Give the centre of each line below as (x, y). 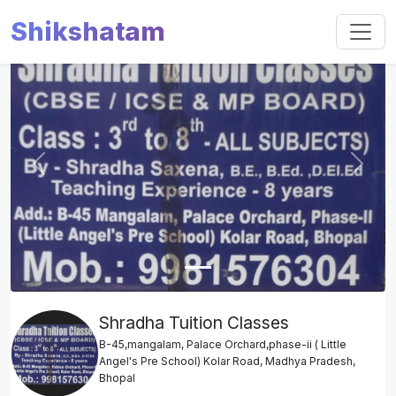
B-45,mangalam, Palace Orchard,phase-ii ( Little (223, 345)
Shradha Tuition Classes (194, 323)
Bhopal (117, 378)
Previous (67, 173)
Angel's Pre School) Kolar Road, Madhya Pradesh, (227, 362)
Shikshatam (88, 31)
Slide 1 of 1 (46, 45)
